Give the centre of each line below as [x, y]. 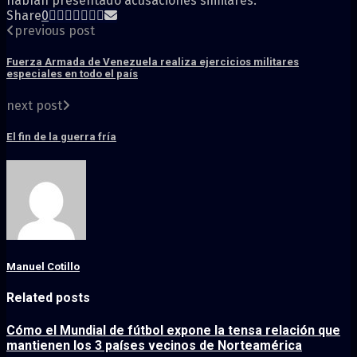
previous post [55, 31]
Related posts [48, 298]
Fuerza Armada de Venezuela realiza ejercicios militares [153, 62]
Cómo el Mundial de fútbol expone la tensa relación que [173, 330]
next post [34, 105]
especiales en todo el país [72, 74]
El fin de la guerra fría [61, 136]
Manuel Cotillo [43, 267]
